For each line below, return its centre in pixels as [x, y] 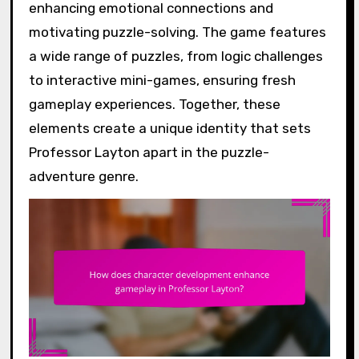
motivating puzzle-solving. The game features [177, 32]
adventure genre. [83, 176]
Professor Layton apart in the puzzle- [149, 152]
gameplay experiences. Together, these [154, 104]
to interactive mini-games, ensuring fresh [162, 80]
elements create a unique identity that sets [169, 128]
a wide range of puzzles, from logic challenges [175, 56]
